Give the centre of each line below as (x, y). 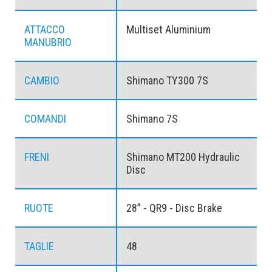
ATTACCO (45, 30)
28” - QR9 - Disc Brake (174, 208)
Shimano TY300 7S (167, 81)
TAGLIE (39, 246)
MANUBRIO (48, 42)
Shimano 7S (152, 119)
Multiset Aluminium (168, 30)
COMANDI (45, 119)
